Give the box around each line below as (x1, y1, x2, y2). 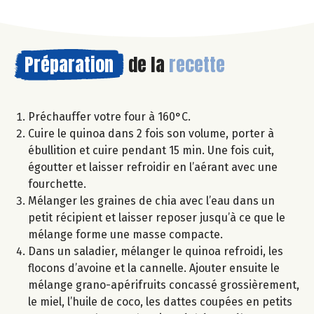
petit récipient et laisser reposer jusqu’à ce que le (28, 210, 285, 224)
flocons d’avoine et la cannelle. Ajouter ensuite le (28, 261, 280, 275)
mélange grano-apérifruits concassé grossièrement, (28, 278, 299, 292)
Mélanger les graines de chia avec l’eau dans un (28, 193, 275, 207)
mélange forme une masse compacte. (28, 227, 223, 241)
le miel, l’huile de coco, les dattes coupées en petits (28, 294, 292, 308)
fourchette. (28, 177, 86, 191)
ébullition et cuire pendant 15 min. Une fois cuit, (28, 143, 274, 157)
